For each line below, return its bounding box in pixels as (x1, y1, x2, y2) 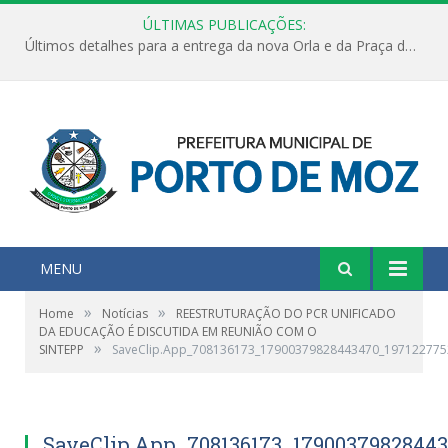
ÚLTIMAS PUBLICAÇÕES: (142, 15, 306, 34)
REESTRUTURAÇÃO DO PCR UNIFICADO (176, 304, 396, 322)
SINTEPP (39, 340, 84, 358)
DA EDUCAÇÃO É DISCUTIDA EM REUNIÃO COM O (39, 322, 317, 340)
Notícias (102, 304, 148, 322)
